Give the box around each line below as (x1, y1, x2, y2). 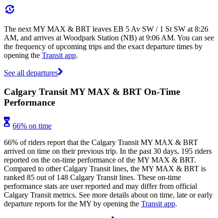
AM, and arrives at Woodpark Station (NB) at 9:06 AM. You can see (4, 34, 214, 42)
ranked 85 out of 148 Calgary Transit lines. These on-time (4, 173, 181, 182)
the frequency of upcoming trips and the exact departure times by (4, 42, 202, 51)
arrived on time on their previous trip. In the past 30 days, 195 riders (4, 147, 212, 156)
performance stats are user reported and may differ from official (4, 182, 197, 191)
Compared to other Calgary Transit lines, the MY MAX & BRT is (4, 164, 206, 173)
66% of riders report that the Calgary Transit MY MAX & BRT (4, 138, 198, 147)
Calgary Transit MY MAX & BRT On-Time (4, 86, 180, 97)
